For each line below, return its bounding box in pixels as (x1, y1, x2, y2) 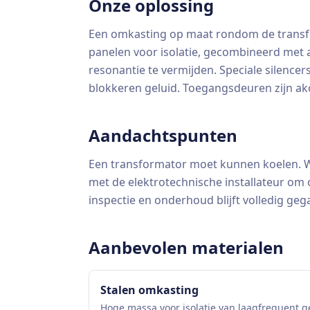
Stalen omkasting (100, 282, 199, 298)
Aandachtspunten (89, 124, 237, 147)
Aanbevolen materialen (89, 236, 284, 259)
